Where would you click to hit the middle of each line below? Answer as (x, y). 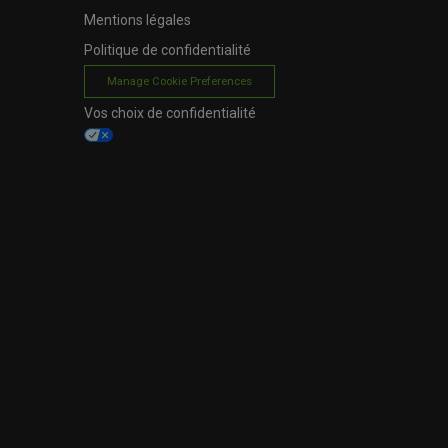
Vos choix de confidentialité (169, 112)
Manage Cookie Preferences (179, 81)
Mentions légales (137, 20)
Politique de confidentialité (167, 50)
